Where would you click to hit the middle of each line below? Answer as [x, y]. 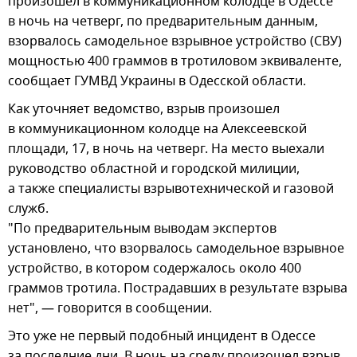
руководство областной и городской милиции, [154, 169]
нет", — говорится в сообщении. [110, 308]
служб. [28, 208]
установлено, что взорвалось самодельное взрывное [176, 248]
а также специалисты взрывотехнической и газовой [171, 188]
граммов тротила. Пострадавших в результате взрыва [178, 288]
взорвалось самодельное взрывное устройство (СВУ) [175, 41]
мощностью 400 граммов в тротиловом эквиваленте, [175, 61]
